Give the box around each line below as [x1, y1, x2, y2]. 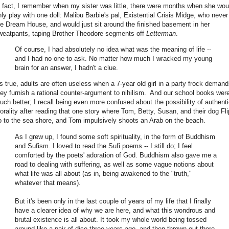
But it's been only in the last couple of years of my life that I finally [15, 197, 211, 205]
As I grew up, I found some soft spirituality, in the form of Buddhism [15, 132, 215, 141]
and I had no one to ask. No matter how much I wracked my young [15, 55, 212, 63]
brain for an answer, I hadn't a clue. [15, 64, 118, 72]
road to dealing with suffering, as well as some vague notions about [15, 160, 214, 168]
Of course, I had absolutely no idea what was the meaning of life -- [15, 45, 211, 54]
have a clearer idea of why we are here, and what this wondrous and [15, 206, 215, 214]
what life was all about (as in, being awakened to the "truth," [15, 169, 192, 177]
